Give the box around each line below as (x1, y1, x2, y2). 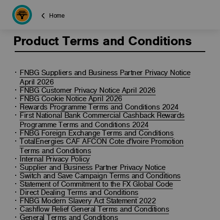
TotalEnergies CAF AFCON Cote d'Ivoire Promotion (20, 137, 184, 146)
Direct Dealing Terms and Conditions (20, 188, 138, 197)
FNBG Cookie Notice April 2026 (20, 94, 122, 103)
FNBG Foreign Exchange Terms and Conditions (20, 129, 174, 137)
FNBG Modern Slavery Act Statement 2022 (20, 196, 156, 205)
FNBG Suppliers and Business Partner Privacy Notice (20, 68, 191, 77)
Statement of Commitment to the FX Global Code (20, 180, 173, 189)
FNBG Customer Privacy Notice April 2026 (20, 86, 156, 95)
